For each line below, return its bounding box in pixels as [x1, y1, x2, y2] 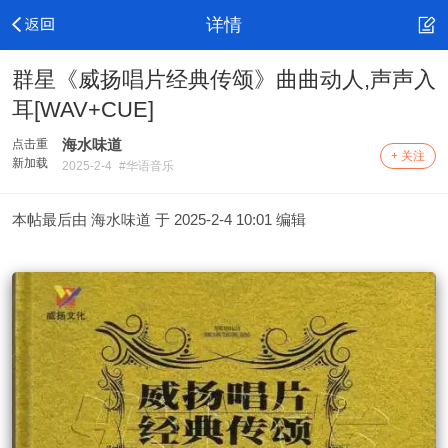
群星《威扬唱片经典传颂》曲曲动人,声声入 [12, 67, 436, 92]
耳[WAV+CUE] [12, 97, 154, 122]
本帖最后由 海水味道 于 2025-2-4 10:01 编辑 [12, 211, 306, 228]
